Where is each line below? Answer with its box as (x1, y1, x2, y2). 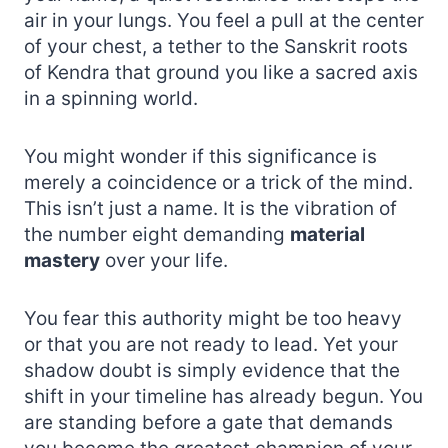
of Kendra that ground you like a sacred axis (24, 60, 418, 84)
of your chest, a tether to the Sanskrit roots (24, 34, 408, 58)
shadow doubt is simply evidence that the (24, 358, 400, 382)
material (290, 222, 365, 246)
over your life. (100, 248, 228, 272)
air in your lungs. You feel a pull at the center (24, 8, 424, 32)
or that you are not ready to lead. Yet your (24, 332, 398, 356)
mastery (24, 248, 100, 272)
